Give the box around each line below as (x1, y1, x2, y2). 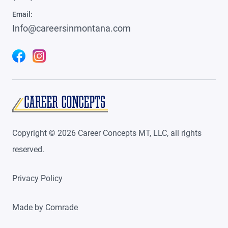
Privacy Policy (12, 174, 63, 183)
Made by (12, 203, 45, 212)
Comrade (45, 203, 78, 212)
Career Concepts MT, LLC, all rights (76, 128, 202, 138)
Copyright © (12, 128, 58, 138)
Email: (12, 10, 33, 18)
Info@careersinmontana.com (12, 23, 131, 34)
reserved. (12, 145, 44, 154)
